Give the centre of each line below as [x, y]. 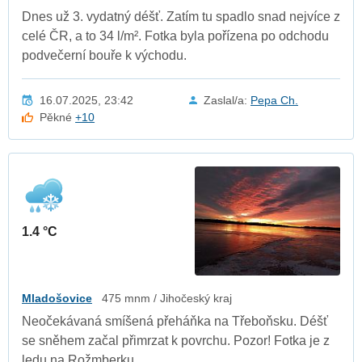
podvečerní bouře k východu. [104, 55]
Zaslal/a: [227, 100]
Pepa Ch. [274, 100]
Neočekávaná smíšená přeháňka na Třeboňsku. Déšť [175, 321]
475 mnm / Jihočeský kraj [167, 298]
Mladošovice [57, 298]
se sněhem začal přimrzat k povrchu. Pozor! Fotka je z [176, 340]
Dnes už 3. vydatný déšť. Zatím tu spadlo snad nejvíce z [181, 16]
